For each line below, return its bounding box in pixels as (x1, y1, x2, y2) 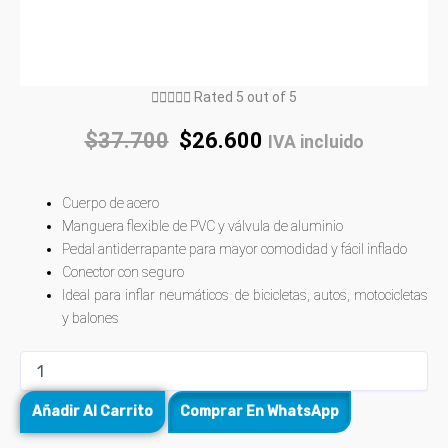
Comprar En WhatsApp (180, 403, 339, 421)
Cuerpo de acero (62, 195, 159, 212)
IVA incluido (267, 131, 364, 152)
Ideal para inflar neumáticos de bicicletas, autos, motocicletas (62, 287, 428, 304)
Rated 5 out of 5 (194, 88, 297, 105)
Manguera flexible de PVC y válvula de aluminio (62, 218, 343, 235)
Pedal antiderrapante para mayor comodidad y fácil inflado (62, 241, 407, 258)
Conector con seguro (62, 264, 184, 281)
